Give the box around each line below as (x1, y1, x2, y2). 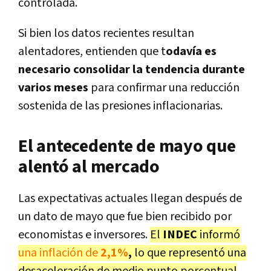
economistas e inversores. (18, 227, 150, 243)
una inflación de (18, 245, 100, 261)
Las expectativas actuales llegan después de (18, 191, 242, 207)
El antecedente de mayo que (18, 134, 236, 159)
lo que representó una (132, 245, 246, 261)
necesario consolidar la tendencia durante (18, 62, 245, 78)
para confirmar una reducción (88, 80, 240, 96)
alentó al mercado (18, 155, 160, 180)
